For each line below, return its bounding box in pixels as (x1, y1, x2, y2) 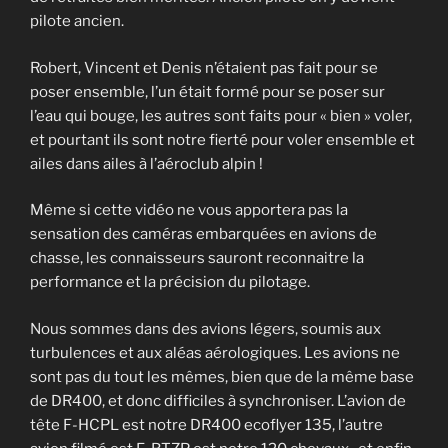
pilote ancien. (30, 12, 124, 31)
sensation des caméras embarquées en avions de (30, 225, 377, 244)
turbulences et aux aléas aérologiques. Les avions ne (30, 343, 400, 362)
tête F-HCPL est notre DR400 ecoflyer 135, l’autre (30, 415, 383, 434)
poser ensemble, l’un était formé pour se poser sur (30, 82, 385, 101)
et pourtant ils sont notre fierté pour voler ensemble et (30, 130, 415, 149)
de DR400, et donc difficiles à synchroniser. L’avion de (30, 391, 406, 410)
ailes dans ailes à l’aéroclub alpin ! (30, 154, 263, 173)
